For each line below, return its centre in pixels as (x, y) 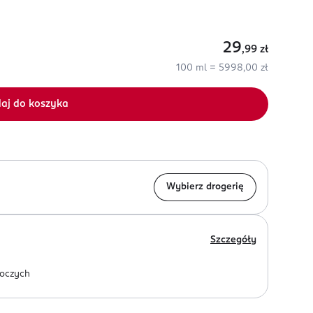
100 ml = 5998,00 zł (222, 68)
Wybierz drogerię (205, 187)
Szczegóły (233, 240)
